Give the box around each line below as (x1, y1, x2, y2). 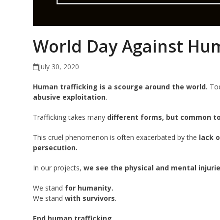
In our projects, (33, 163, 84, 173)
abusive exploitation (33, 92, 106, 102)
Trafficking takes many (33, 112, 108, 122)
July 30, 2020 (39, 62, 80, 72)
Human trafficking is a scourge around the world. (33, 82, 208, 92)
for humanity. (65, 183, 114, 193)
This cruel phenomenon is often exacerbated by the (33, 133, 199, 142)
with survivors (63, 193, 115, 203)
